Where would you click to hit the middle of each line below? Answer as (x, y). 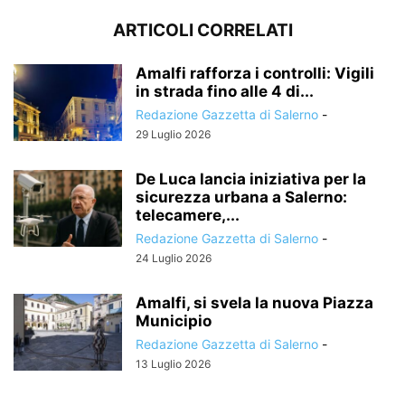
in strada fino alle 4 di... (225, 91)
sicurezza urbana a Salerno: (241, 197)
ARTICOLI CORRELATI (202, 30)
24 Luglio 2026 (174, 258)
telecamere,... (188, 215)
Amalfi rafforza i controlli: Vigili (255, 73)
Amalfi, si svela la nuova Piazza (254, 302)
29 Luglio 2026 (173, 134)
